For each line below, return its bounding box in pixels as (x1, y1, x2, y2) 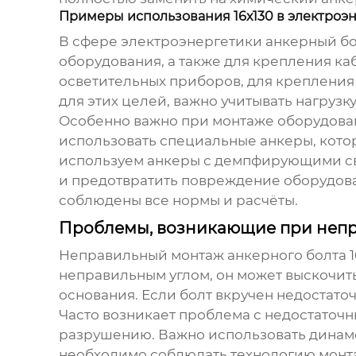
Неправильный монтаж (58, 247, 227, 264)
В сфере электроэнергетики (58, 33, 265, 50)
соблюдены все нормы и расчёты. (58, 192, 298, 209)
